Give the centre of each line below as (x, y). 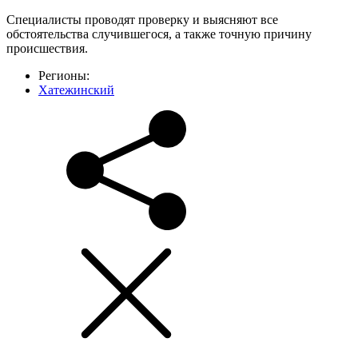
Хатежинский (76, 90)
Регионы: (64, 76)
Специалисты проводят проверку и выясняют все (142, 20)
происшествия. (47, 49)
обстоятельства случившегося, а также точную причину (159, 34)
